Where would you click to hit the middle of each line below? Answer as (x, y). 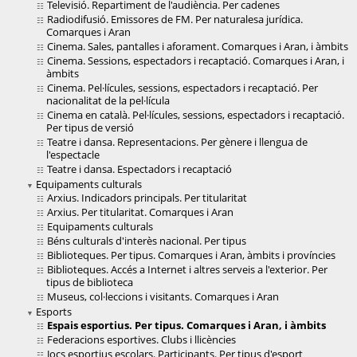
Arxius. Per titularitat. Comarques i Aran (140, 212)
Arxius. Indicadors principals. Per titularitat (147, 198)
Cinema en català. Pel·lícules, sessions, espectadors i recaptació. (196, 115)
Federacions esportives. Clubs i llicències (141, 340)
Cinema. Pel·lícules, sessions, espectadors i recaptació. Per (182, 88)
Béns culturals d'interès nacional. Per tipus (147, 241)
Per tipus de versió (90, 128)
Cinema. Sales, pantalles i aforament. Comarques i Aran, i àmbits (198, 47)
